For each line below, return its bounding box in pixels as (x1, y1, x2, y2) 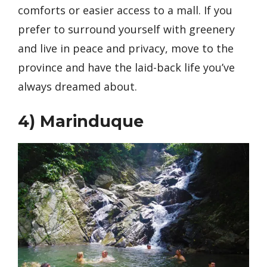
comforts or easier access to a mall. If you (18, 3, 232, 17)
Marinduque (40, 111, 144, 131)
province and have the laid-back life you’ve (18, 60, 235, 74)
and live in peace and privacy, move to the (18, 41, 234, 55)
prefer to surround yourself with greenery (18, 22, 235, 36)
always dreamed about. (18, 79, 137, 94)
